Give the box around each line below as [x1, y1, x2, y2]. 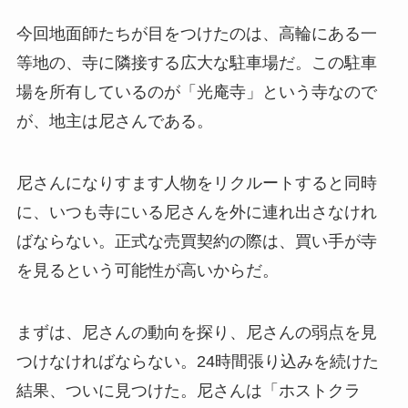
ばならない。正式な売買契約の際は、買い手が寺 [15, 231, 377, 250]
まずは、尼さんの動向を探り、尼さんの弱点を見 [15, 322, 377, 342]
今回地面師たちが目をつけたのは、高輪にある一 [15, 25, 377, 44]
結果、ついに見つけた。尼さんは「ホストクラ [15, 381, 361, 400]
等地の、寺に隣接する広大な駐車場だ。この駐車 [15, 54, 377, 73]
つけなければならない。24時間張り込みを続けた [15, 352, 379, 371]
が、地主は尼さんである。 [15, 112, 213, 131]
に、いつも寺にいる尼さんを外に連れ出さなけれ [15, 202, 377, 221]
